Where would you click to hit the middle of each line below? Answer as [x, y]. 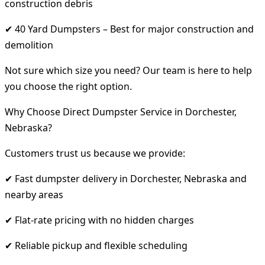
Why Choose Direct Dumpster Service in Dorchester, [121, 112]
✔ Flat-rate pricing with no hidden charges [99, 220]
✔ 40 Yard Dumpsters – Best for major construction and [129, 29]
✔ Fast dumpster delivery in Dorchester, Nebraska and [126, 178]
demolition [29, 45]
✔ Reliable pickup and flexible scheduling [96, 245]
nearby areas [34, 194]
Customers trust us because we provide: [95, 153]
